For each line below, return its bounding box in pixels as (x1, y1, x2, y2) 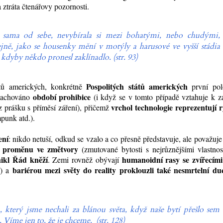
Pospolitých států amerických (86, 81, 188, 93)
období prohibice (32, 91, 94, 103)
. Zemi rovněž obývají (47, 154, 122, 165)
